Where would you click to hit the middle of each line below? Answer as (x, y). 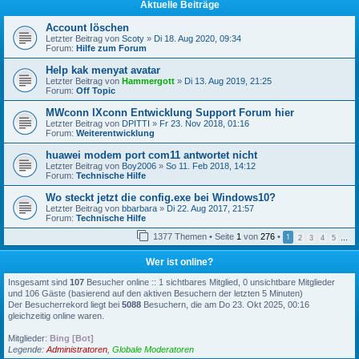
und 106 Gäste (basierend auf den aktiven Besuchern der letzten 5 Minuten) (155, 293)
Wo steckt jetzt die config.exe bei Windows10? (161, 198)
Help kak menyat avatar (103, 70)
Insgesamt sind (39, 282)
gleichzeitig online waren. (56, 316)
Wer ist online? (179, 262)
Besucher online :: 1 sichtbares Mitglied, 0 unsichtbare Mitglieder (210, 282)
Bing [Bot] (72, 338)
